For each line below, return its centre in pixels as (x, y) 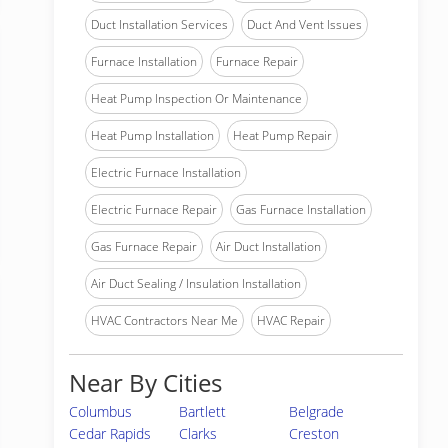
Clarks (198, 433)
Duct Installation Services (159, 24)
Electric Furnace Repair (154, 209)
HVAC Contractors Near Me (164, 320)
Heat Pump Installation (152, 135)
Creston (314, 433)
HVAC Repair (291, 320)
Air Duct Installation (268, 246)
